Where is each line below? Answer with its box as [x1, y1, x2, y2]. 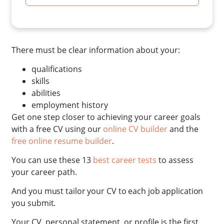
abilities [31, 87, 61, 98]
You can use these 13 [11, 154, 93, 165]
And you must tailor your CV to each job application [11, 185, 203, 196]
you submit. [11, 197, 58, 208]
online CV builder [103, 123, 168, 134]
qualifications [31, 63, 82, 74]
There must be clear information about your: [11, 44, 180, 55]
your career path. [11, 166, 77, 177]
